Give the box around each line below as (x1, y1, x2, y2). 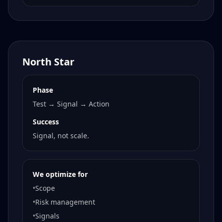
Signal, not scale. (33, 131, 89, 141)
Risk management (35, 197, 95, 207)
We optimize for (33, 169, 88, 179)
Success (33, 117, 59, 127)
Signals (35, 211, 59, 221)
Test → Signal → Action (33, 99, 110, 109)
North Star (22, 55, 74, 69)
